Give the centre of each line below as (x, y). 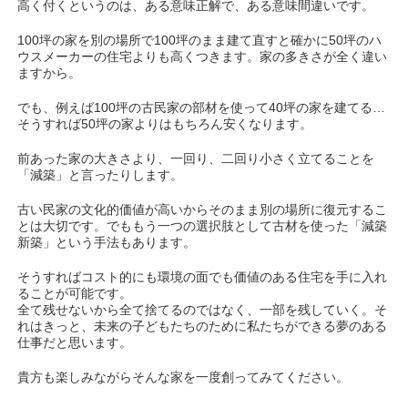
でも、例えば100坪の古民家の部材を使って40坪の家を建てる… (202, 108)
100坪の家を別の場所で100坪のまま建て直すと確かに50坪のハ (200, 41)
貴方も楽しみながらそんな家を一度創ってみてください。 (184, 377)
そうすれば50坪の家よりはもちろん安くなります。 (165, 124)
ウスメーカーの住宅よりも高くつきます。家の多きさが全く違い (203, 57)
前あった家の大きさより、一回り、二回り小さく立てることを (196, 159)
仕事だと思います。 (75, 343)
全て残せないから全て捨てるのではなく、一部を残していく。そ (203, 310)
